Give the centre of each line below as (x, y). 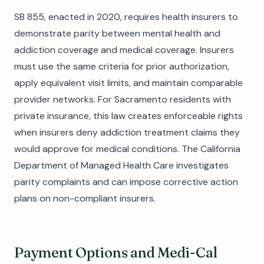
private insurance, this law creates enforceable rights (128, 116)
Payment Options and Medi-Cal (116, 253)
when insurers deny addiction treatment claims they (127, 132)
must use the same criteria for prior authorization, (122, 66)
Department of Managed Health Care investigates (121, 165)
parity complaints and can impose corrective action (126, 182)
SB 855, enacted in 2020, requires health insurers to (126, 17)
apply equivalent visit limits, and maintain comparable (128, 83)
